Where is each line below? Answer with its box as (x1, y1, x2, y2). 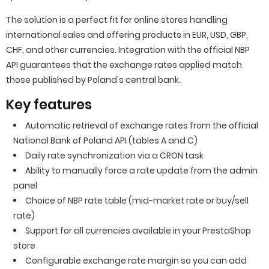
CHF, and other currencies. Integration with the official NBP (6, 44, 250, 56)
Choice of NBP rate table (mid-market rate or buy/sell (25, 195, 249, 207)
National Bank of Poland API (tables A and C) (13, 134, 198, 147)
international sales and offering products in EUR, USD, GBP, (6, 29, 248, 41)
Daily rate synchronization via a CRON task (25, 150, 204, 162)
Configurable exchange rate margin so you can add (25, 255, 247, 267)
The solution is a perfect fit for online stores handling (6, 14, 228, 26)
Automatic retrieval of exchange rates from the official (25, 119, 258, 131)
